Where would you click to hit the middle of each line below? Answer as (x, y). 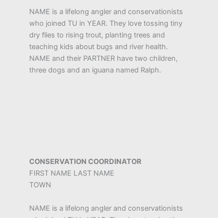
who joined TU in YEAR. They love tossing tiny (106, 24)
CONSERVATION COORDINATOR (85, 161)
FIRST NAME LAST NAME (72, 173)
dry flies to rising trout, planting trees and (97, 35)
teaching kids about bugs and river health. (99, 47)
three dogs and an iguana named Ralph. (95, 70)
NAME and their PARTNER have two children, (103, 59)
